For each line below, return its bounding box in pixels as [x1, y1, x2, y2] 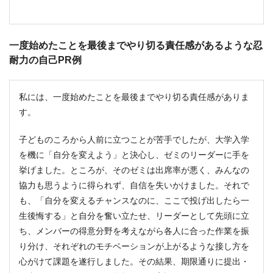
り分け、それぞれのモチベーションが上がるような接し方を [19, 241, 249, 251]
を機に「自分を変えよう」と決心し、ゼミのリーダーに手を [19, 149, 249, 160]
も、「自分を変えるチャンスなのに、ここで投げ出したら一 [19, 195, 249, 205]
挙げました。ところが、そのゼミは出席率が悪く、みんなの [19, 165, 249, 175]
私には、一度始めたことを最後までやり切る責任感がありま [19, 91, 249, 102]
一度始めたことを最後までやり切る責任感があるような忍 [9, 40, 263, 51]
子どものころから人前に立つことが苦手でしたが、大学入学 [19, 134, 249, 144]
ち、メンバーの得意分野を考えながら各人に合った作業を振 [19, 225, 249, 236]
